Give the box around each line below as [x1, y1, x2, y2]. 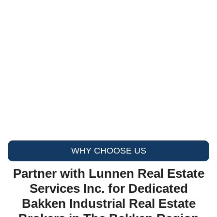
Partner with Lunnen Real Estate [13, 166, 204, 181]
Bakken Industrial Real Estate [21, 196, 196, 211]
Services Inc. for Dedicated [29, 181, 188, 196]
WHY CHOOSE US [71, 145, 146, 155]
